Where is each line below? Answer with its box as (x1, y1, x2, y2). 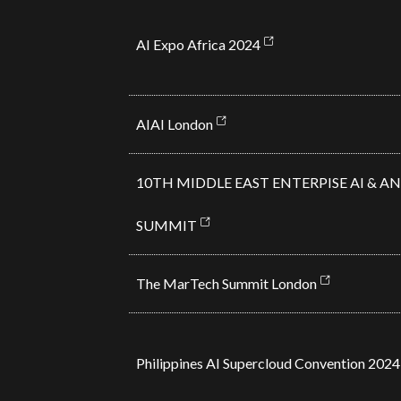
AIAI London (135, 115, 213, 132)
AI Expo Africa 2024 (135, 36, 260, 53)
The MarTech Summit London (135, 275, 317, 292)
